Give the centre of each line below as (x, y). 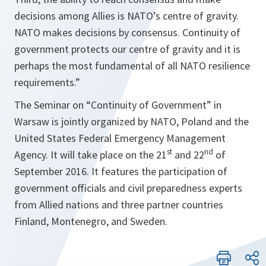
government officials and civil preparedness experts (128, 188)
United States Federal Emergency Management (120, 138)
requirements (44, 83)
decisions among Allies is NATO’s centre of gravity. (126, 16)
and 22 (188, 155)
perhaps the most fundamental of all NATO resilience (132, 66)
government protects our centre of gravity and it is (127, 49)
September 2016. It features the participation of (121, 172)
